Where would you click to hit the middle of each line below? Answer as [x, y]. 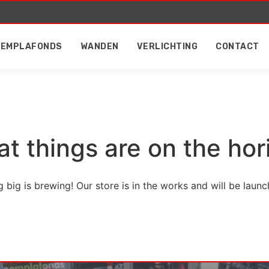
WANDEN [99, 47]
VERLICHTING [167, 47]
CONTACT [237, 47]
